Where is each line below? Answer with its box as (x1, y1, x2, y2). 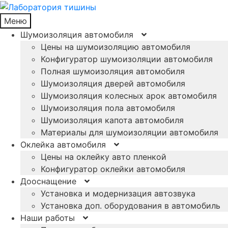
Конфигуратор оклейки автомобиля (41, 163, 185, 174)
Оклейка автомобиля (20, 139, 106, 150)
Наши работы (20, 212, 75, 223)
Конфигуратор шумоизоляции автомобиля (41, 53, 213, 64)
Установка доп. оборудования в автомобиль (41, 200, 220, 211)
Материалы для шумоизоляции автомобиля (41, 127, 218, 137)
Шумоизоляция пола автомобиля (41, 102, 175, 113)
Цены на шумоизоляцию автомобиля (41, 41, 190, 52)
